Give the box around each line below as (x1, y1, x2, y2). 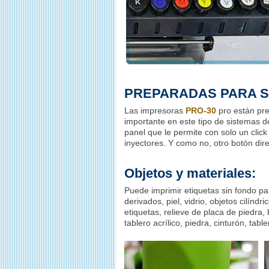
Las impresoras (124, 106, 186, 116)
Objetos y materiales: (124, 166, 256, 181)
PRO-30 (186, 106, 216, 116)
